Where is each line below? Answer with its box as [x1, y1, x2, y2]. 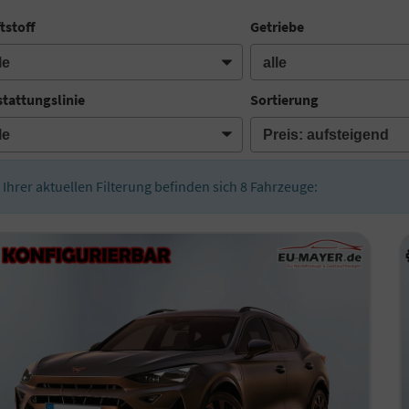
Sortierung [250, 89, 320, 109]
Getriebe [250, 17, 305, 37]
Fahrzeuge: [247, 177, 319, 196]
